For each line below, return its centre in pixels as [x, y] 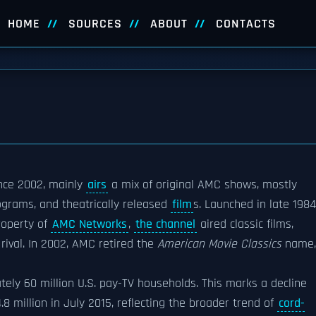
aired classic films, [245, 224]
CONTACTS [245, 24]
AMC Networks [90, 224]
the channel [165, 224]
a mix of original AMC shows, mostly [202, 185]
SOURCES [95, 24]
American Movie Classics [219, 244]
